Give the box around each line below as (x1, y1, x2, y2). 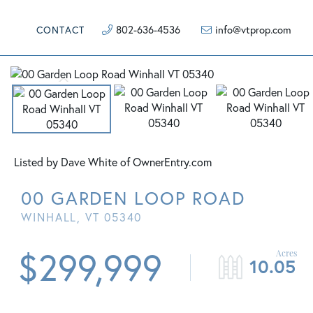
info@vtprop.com (215, 22, 291, 36)
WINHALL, (21, 210, 86, 224)
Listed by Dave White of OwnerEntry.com (14, 154, 212, 169)
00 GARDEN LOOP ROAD (21, 186, 246, 210)
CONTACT (36, 23, 85, 36)
